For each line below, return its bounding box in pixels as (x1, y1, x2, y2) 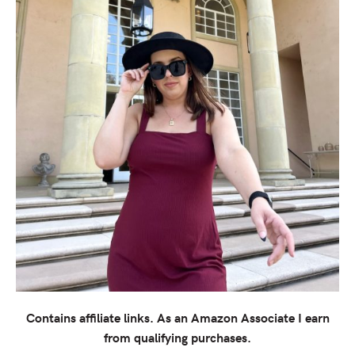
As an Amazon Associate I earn (156, 308, 330, 326)
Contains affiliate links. (25, 308, 157, 326)
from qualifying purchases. (104, 328, 251, 345)
